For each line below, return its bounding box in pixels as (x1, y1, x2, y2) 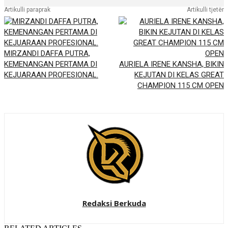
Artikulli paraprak (4, 6, 50, 14)
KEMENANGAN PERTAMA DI (4, 60, 97, 69)
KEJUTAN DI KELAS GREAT (134, 70, 224, 80)
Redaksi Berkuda (82, 198, 146, 209)
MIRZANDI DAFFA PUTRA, (4, 49, 90, 59)
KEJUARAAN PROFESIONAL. (4, 70, 98, 80)
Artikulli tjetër (186, 6, 224, 14)
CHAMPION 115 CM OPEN (137, 81, 224, 91)
